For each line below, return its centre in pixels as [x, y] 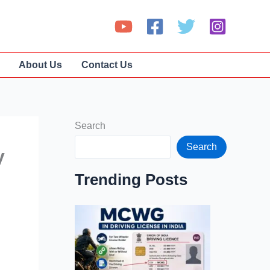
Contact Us [107, 65]
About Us [40, 65]
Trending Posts [131, 180]
